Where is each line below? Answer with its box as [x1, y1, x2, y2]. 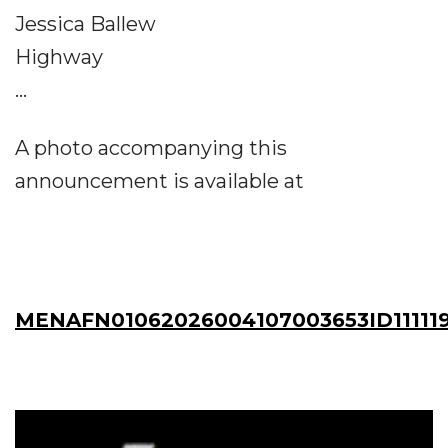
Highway [15, 45, 103, 69]
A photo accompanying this [15, 136, 287, 160]
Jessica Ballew [15, 12, 156, 36]
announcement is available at [15, 169, 304, 193]
